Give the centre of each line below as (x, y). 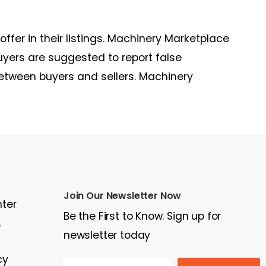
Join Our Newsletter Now (122, 196)
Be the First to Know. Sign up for (142, 216)
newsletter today (107, 235)
